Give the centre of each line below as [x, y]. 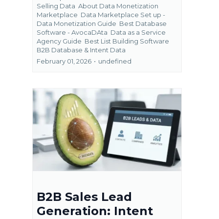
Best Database [143, 24]
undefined [115, 61]
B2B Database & [63, 50]
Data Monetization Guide [77, 24]
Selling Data [57, 6]
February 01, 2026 [64, 61]
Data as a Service [138, 33]
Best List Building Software [127, 41]
